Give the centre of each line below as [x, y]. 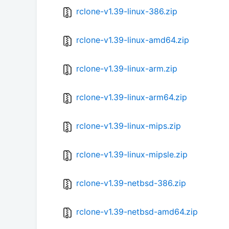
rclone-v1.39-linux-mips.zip [129, 126]
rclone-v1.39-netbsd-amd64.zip [137, 212]
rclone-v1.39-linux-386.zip [127, 12]
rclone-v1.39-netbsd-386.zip [131, 183]
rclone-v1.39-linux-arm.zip [127, 69]
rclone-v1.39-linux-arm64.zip [132, 97]
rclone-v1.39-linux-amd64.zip [133, 40]
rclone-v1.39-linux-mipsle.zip [132, 155]
